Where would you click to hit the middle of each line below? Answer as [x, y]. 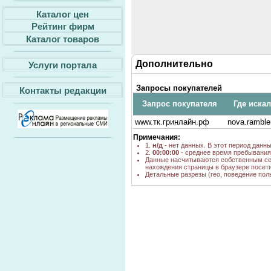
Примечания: [157, 137]
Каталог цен [63, 14]
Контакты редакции [63, 90]
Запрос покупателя [179, 104]
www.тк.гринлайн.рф [172, 122]
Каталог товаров [63, 39]
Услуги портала [63, 65]
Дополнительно [174, 64]
